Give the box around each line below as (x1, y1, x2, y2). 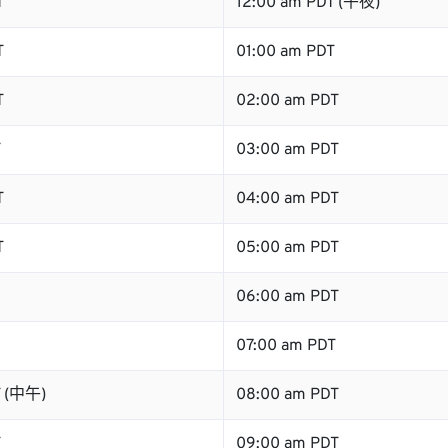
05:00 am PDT (236, 238, 339, 258)
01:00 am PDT (236, 42, 335, 62)
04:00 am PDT (236, 189, 339, 209)
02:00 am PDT (236, 91, 339, 111)
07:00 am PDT (236, 336, 336, 356)
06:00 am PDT (236, 287, 339, 307)
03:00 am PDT (236, 140, 339, 160)
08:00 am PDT (236, 385, 339, 405)
